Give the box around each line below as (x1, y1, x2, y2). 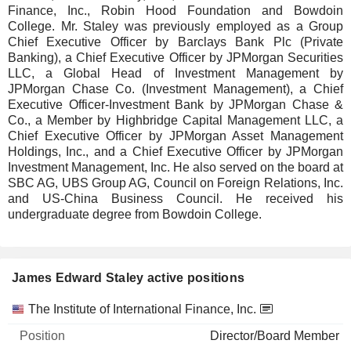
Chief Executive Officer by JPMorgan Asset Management (8, 129, 343, 143)
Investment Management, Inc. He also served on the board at (8, 161, 343, 174)
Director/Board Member (210, 329, 339, 342)
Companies (11, 302, 75, 315)
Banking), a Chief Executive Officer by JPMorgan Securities (8, 51, 343, 64)
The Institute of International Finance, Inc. (28, 302, 256, 316)
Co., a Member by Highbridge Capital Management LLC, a (8, 114, 343, 127)
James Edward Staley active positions (12, 271, 245, 284)
